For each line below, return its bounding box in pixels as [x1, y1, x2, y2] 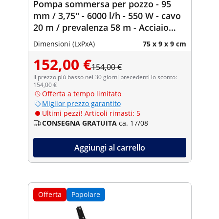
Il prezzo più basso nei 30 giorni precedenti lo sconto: [33, 72, 177, 81]
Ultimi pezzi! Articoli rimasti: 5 [42, 108, 140, 118]
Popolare [71, 189, 100, 199]
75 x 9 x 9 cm [142, 39, 186, 48]
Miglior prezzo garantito [42, 98, 121, 108]
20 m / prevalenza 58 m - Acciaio [33, 21, 169, 33]
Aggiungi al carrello [74, 142, 145, 153]
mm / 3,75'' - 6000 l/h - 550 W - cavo [33, 9, 181, 22]
